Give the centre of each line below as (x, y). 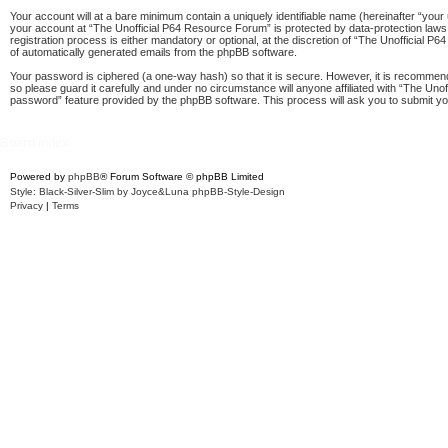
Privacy (26, 206)
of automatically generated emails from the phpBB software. (153, 52)
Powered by (39, 177)
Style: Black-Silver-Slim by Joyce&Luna (101, 192)
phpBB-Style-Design (238, 192)
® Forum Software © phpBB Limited (182, 177)
